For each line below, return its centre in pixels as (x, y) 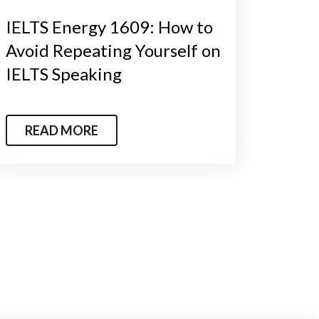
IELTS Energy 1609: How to (109, 26)
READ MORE (61, 130)
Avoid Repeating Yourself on (113, 50)
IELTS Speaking (63, 73)
